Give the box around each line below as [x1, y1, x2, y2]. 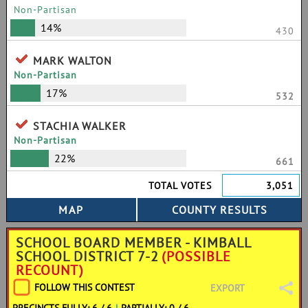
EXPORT [210, 282, 245, 294]
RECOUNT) [16, 261, 84, 279]
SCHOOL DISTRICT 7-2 [16, 247, 159, 265]
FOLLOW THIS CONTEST [34, 281, 135, 294]
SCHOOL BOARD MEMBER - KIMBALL [16, 234, 251, 252]
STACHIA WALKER [33, 119, 126, 133]
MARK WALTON [33, 54, 112, 67]
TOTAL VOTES [148, 179, 212, 192]
